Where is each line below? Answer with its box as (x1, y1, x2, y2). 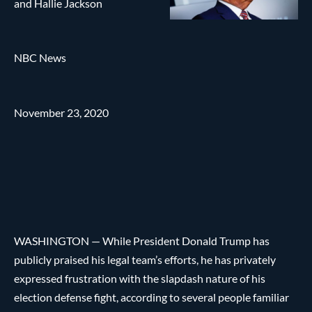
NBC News (14, 51, 66, 65)
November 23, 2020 (14, 105, 109, 119)
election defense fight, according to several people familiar (14, 290, 289, 304)
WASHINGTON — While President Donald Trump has (14, 234, 270, 248)
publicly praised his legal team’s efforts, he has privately (14, 253, 276, 267)
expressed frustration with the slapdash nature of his (14, 272, 265, 286)
